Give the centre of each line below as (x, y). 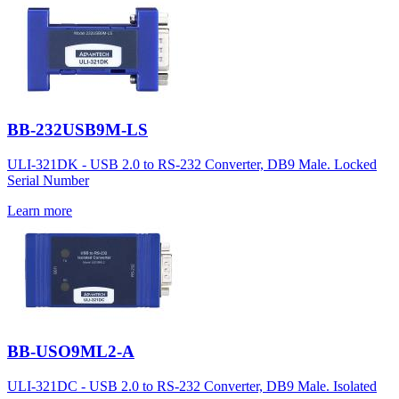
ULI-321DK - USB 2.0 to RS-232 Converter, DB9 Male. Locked (192, 165)
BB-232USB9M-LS (77, 130)
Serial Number (48, 181)
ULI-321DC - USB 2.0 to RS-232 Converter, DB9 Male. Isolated (192, 386)
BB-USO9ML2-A (71, 351)
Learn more (40, 211)
